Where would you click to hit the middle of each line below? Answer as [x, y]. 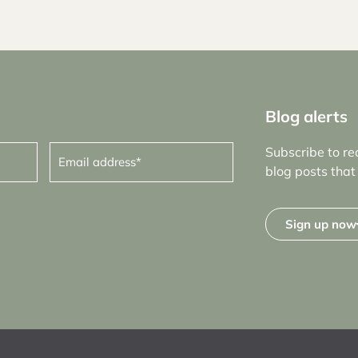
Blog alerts [306, 116]
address [73, 160]
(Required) [124, 161]
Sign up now [320, 225]
